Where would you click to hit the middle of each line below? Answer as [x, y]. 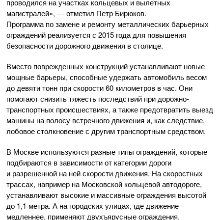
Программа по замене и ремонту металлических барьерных [108, 24]
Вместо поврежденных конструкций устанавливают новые [106, 66]
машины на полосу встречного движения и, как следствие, [106, 120]
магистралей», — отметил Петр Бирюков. [76, 13]
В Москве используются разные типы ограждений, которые [107, 151]
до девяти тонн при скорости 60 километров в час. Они [99, 87]
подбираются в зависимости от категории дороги [89, 162]
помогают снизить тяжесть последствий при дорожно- [98, 98]
